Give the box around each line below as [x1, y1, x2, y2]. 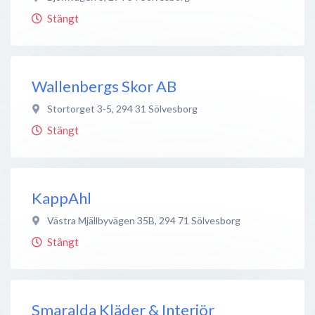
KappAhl [32, 188, 91, 207]
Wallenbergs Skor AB [32, 76, 176, 96]
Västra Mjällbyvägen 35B [47, 214, 155, 226]
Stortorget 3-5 [47, 102, 112, 115]
